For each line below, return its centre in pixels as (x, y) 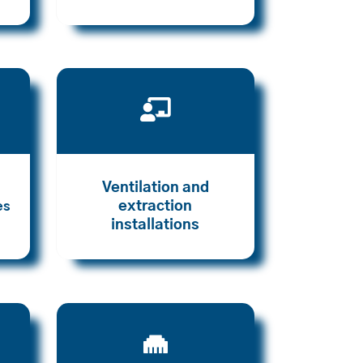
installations (156, 226)
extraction (156, 207)
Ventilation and (155, 188)
